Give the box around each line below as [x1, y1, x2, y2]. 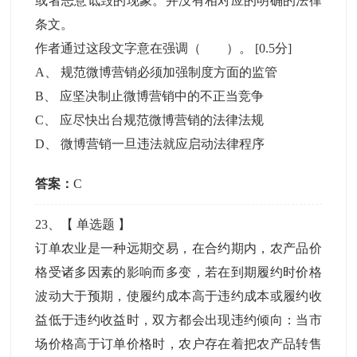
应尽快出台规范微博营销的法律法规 [60, 113, 265, 127]
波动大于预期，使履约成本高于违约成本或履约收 [35, 289, 322, 303]
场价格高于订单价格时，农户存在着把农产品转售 [35, 337, 322, 351]
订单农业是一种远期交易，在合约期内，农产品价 [35, 241, 322, 255]
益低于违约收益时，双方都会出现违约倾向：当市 [35, 313, 322, 327]
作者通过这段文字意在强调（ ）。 [35, 41, 256, 55]
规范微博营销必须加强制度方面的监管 [61, 65, 278, 79]
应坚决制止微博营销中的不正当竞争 [60, 89, 265, 103]
